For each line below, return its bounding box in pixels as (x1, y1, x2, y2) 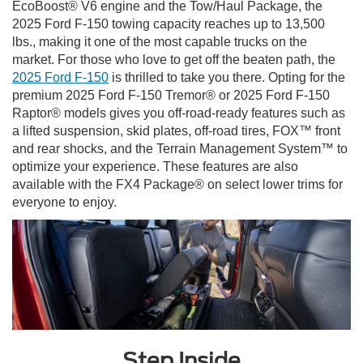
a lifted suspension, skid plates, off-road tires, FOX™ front (12, 124, 340, 139)
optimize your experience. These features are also (12, 160, 298, 174)
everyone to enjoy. (12, 195, 117, 210)
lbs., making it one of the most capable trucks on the (12, 35, 307, 49)
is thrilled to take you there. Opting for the (109, 70, 345, 85)
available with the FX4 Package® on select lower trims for (12, 177, 343, 192)
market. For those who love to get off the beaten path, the (12, 53, 335, 67)
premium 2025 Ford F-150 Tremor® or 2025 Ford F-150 (12, 88, 330, 103)
